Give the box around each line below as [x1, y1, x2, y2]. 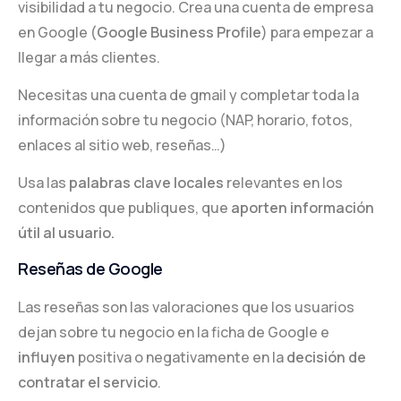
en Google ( [18, 22, 97, 43]
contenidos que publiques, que [18, 198, 231, 218]
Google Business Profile [97, 22, 261, 43]
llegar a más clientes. [18, 47, 160, 68]
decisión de [286, 346, 366, 367]
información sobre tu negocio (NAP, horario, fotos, [18, 110, 353, 131]
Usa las [18, 173, 69, 193]
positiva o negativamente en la [75, 346, 286, 367]
